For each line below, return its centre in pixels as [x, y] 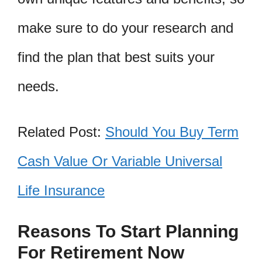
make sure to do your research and [125, 27]
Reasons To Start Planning [128, 232]
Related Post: [61, 132]
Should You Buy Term [172, 132]
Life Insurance [61, 190]
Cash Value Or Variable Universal [120, 161]
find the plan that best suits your [116, 57]
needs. [38, 86]
